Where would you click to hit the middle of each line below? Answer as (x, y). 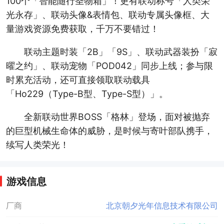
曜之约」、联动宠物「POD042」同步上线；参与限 (109, 66)
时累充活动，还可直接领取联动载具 (78, 80)
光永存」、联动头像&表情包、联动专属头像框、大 (107, 15)
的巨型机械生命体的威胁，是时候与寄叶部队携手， (109, 130)
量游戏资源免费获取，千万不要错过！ (82, 29)
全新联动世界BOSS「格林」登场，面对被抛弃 (117, 116)
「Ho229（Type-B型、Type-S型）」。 (87, 94)
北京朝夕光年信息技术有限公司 (162, 206)
